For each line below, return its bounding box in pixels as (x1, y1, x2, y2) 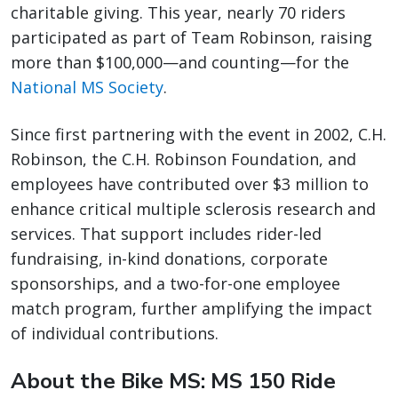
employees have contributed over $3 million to (11, 173, 369, 195)
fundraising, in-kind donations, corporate (11, 248, 328, 270)
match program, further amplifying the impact (11, 298, 372, 320)
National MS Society (11, 76, 163, 99)
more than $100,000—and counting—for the (11, 52, 349, 74)
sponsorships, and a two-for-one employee (11, 273, 340, 295)
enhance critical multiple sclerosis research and (11, 198, 376, 220)
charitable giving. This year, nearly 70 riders (11, 2, 346, 24)
